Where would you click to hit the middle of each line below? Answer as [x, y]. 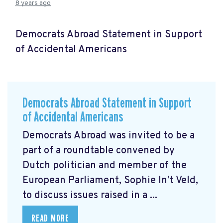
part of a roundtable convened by [99, 151]
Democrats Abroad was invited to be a [109, 136]
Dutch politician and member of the [105, 166]
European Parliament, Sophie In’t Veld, [110, 180]
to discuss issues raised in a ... [90, 195]
